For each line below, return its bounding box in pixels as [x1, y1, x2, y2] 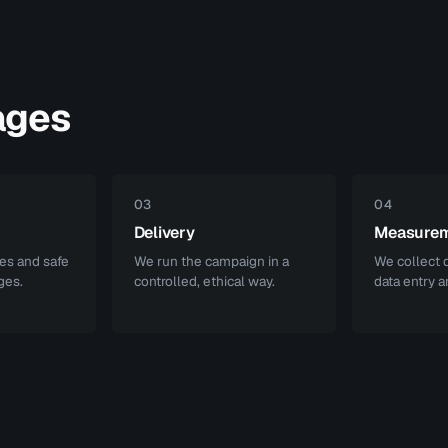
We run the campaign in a [133, 252, 289, 270]
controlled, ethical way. [133, 272, 275, 290]
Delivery [133, 222, 195, 243]
